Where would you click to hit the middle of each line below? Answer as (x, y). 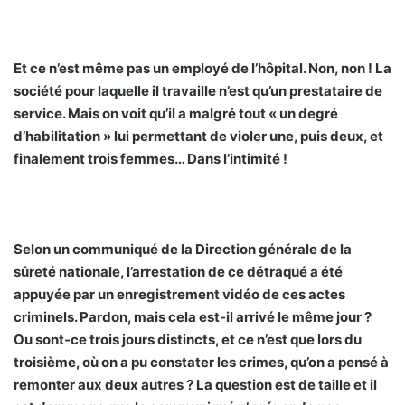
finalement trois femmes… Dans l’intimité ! (151, 159)
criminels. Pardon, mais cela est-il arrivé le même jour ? (193, 317)
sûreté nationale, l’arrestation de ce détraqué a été (178, 272)
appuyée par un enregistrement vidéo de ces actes (179, 295)
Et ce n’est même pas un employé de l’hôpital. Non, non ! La (202, 69)
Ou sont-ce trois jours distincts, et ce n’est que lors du (188, 340)
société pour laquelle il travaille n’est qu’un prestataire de (198, 91)
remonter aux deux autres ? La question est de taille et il (195, 385)
